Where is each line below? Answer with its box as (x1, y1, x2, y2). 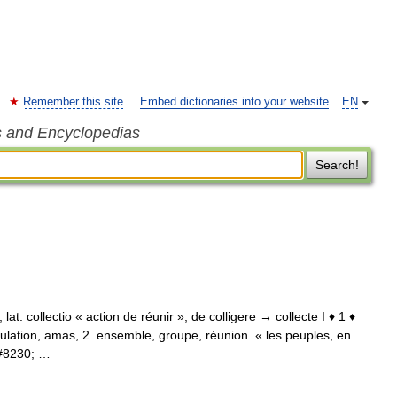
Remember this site (23, 96, 123, 108)
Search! (315, 158, 359, 172)
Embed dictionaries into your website (140, 96, 329, 108)
